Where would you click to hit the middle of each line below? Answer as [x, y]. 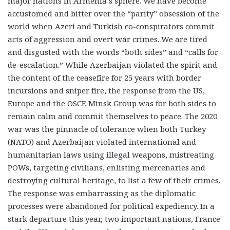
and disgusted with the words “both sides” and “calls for [113, 52]
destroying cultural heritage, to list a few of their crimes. [114, 180]
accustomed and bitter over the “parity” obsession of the [113, 13]
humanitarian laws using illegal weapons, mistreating [111, 154]
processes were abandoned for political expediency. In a [111, 206]
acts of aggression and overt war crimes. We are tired [108, 39]
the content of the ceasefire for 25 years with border [104, 77]
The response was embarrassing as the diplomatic [102, 193]
